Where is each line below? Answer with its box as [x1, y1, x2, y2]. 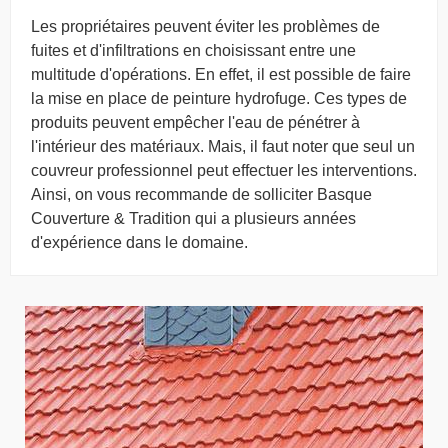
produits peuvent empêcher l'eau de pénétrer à [31, 114, 360, 131]
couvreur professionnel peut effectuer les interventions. [31, 162, 417, 179]
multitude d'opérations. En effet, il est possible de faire [31, 66, 411, 83]
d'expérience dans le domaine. [31, 234, 248, 251]
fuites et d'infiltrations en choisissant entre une [31, 42, 356, 59]
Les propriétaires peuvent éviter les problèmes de [31, 18, 380, 35]
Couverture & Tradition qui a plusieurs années [31, 210, 356, 227]
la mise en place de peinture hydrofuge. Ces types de [31, 90, 407, 107]
